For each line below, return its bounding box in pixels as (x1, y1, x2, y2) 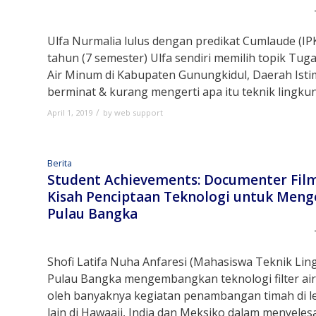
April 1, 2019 (47, 107, 92, 118)
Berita (47, 157, 72, 169)
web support (114, 107, 163, 118)
